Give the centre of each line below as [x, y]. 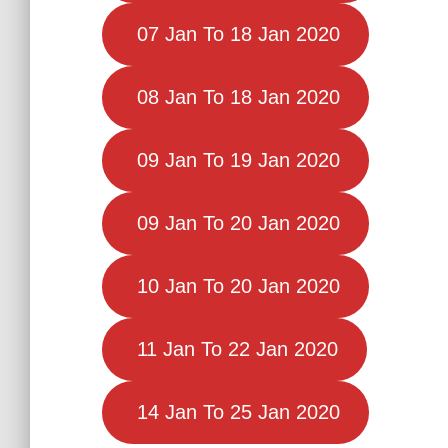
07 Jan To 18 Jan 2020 [235, 34]
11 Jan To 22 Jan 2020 [234, 349]
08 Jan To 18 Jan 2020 [235, 97]
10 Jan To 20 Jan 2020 [235, 286]
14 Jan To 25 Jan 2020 [235, 412]
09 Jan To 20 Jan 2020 [235, 223]
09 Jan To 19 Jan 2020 [235, 160]
